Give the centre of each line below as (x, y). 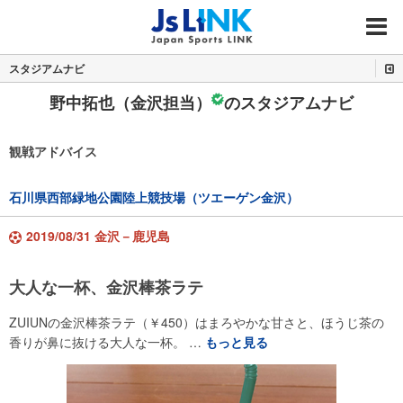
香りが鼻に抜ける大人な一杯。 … (107, 342)
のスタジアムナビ (289, 103)
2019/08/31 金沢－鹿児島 (98, 236)
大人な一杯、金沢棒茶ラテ (106, 287)
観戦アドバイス (53, 151)
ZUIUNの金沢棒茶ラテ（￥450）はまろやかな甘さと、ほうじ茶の (197, 322)
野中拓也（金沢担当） (130, 103)
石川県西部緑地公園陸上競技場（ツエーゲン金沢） (154, 197)
